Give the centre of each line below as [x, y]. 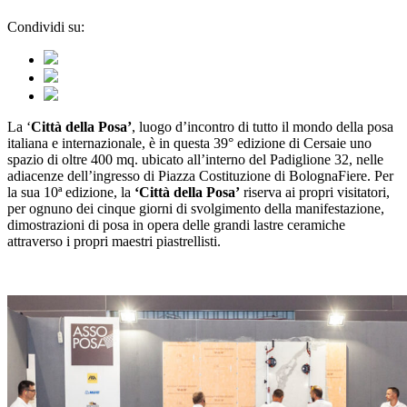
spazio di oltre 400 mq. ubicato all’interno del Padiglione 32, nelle [195, 160]
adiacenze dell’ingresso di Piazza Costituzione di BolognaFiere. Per [200, 176]
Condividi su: [46, 27]
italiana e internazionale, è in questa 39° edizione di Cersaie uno [189, 144]
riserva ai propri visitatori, [315, 193]
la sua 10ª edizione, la [71, 193]
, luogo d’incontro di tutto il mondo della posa [263, 127]
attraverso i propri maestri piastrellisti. [114, 242]
